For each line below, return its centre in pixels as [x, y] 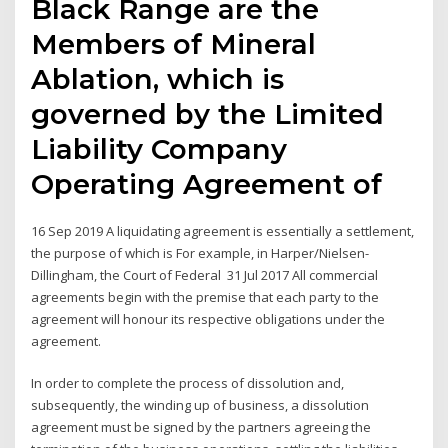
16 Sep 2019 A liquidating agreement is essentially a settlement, [223, 230]
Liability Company [159, 148]
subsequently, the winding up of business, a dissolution [200, 405]
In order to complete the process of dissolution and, [188, 383]
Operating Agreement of [211, 183]
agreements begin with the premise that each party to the [205, 296]
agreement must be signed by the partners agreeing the [201, 427]
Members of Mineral [174, 43]
